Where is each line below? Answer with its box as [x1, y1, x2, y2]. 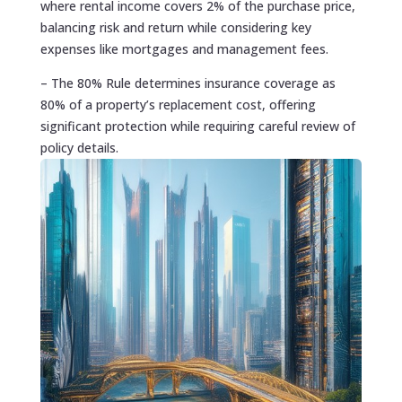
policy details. [39, 138, 118, 156]
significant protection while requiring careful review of [39, 117, 355, 135]
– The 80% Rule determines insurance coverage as [39, 74, 336, 92]
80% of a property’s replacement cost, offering [39, 95, 316, 113]
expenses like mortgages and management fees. [39, 39, 328, 57]
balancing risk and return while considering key [39, 18, 311, 36]
